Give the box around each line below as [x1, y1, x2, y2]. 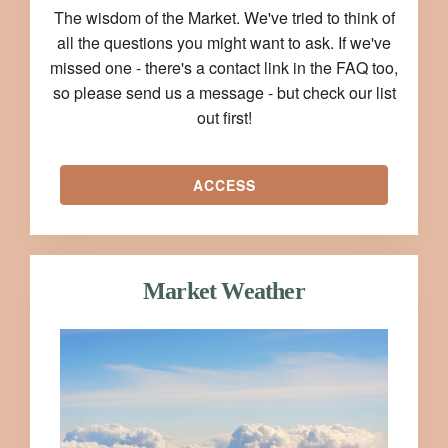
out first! [196, 105, 252, 129]
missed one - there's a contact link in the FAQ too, [50, 55, 398, 79]
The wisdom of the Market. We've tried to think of [53, 5, 395, 29]
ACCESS [192, 174, 256, 195]
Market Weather [143, 277, 305, 304]
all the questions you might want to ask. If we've [57, 30, 391, 54]
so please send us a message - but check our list [52, 80, 396, 104]
